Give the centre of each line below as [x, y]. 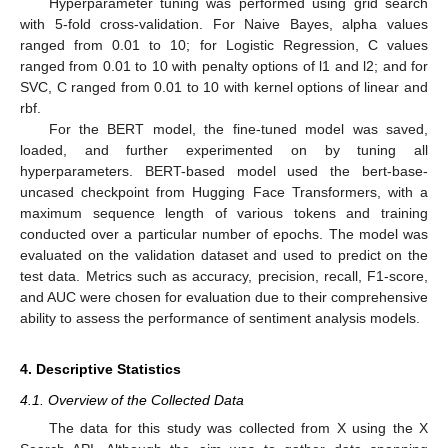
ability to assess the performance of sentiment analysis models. [220, 317]
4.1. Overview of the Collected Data [132, 399]
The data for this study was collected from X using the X [238, 427]
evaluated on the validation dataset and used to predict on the [224, 254]
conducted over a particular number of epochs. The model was [224, 233]
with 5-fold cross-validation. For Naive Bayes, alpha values [224, 23]
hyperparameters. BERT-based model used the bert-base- [224, 170]
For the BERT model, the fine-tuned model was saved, [238, 128]
